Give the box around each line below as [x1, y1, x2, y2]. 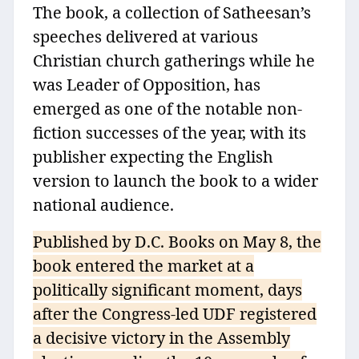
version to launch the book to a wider [33, 170, 318, 192]
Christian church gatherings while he [33, 50, 315, 72]
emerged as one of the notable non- [33, 98, 302, 120]
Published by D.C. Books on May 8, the [33, 231, 321, 253]
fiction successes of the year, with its [33, 122, 306, 144]
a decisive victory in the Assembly [33, 327, 290, 349]
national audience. [33, 194, 174, 216]
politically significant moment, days [33, 279, 302, 301]
